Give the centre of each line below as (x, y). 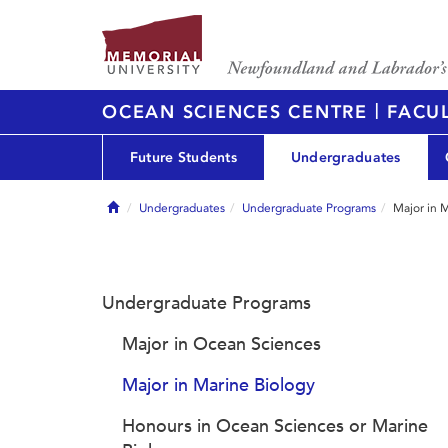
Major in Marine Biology (218, 385)
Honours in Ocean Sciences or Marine (275, 426)
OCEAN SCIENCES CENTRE (238, 112)
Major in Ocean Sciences (221, 344)
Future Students (183, 157)
